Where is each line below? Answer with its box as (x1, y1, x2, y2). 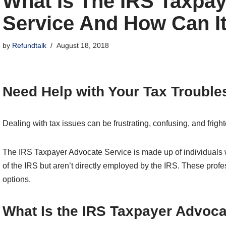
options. (3, 175, 31, 184)
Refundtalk (12, 41, 46, 50)
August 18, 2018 (56, 41, 109, 50)
